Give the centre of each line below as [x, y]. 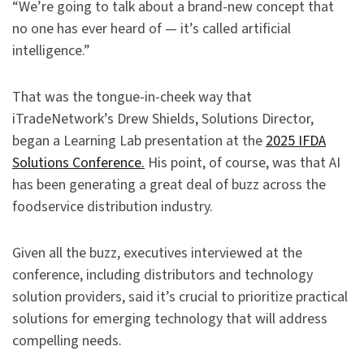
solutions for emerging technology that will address [170, 319]
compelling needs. [67, 341]
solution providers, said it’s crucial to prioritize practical [180, 297]
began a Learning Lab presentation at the [139, 141]
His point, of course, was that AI [243, 163]
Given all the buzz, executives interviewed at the [157, 253]
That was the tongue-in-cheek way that [132, 97]
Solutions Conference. [78, 163]
